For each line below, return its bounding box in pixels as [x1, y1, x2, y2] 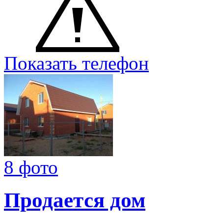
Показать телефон [4, 53, 149, 74]
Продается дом [4, 189, 145, 212]
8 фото [4, 157, 58, 178]
